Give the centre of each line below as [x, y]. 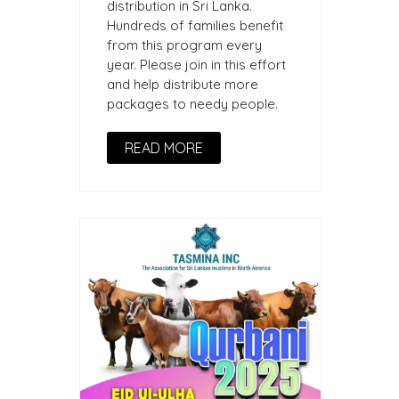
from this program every [184, 45]
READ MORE [164, 148]
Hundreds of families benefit [195, 26]
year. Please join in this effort [196, 65]
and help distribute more [183, 85]
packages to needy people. [192, 104]
